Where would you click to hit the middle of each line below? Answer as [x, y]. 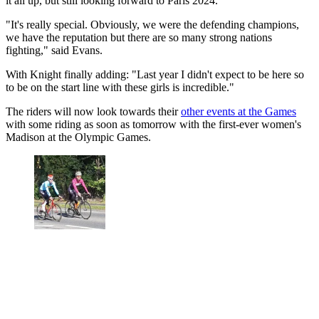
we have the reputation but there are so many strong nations [139, 37]
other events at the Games [239, 111]
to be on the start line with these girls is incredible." [120, 87]
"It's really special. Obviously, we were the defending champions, [152, 24]
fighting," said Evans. [56, 50]
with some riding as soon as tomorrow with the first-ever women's [153, 124]
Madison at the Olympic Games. [78, 137]
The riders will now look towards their [93, 111]
